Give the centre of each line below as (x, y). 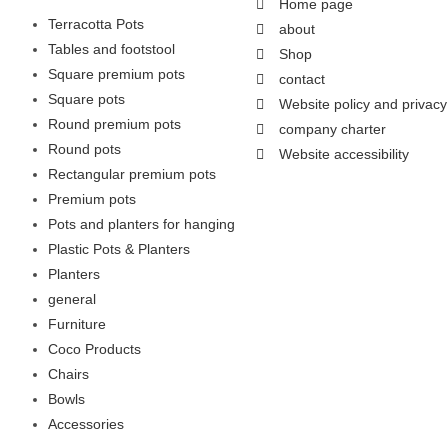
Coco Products (94, 349)
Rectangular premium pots (132, 174)
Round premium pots (114, 124)
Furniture (77, 324)
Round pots (84, 149)
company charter (332, 129)
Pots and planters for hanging (141, 224)
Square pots (86, 99)
